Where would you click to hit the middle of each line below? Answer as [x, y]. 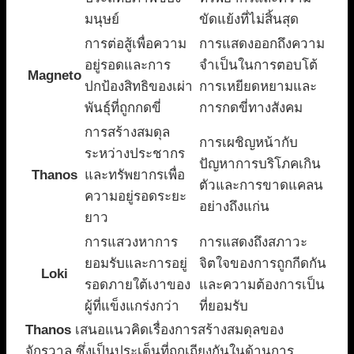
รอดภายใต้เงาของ [137, 285]
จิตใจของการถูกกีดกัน [263, 264]
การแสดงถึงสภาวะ [253, 243]
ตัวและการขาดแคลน [261, 186]
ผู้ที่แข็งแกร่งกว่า [132, 307]
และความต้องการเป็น [262, 285]
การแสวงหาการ [131, 243]
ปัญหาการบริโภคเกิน [260, 164]
